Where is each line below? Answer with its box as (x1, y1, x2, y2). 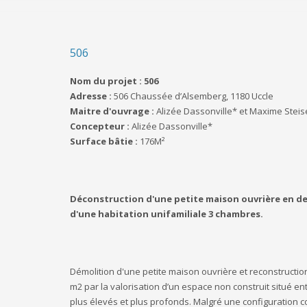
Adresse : (70, 90, 112, 102)
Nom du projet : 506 (70, 75, 158, 87)
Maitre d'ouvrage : (70, 105, 156, 117)
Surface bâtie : (70, 135, 140, 147)
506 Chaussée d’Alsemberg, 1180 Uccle (112, 90, 273, 102)
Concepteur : (70, 120, 132, 132)
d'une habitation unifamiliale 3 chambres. (70, 208, 263, 220)
